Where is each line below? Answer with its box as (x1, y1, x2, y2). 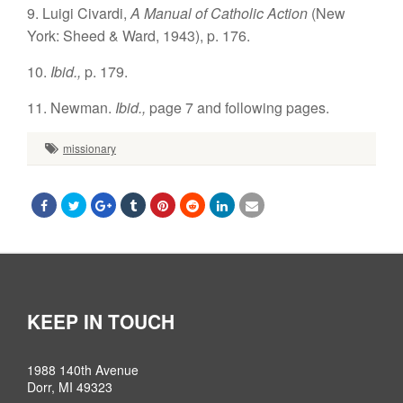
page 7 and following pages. (149, 97, 329, 118)
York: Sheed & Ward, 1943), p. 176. (27, 25, 250, 46)
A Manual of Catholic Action (130, 3, 311, 23)
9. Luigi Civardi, (27, 3, 130, 23)
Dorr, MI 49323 (27, 378, 112, 396)
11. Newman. (27, 97, 115, 118)
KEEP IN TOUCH (27, 308, 175, 335)
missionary (63, 140, 116, 156)
